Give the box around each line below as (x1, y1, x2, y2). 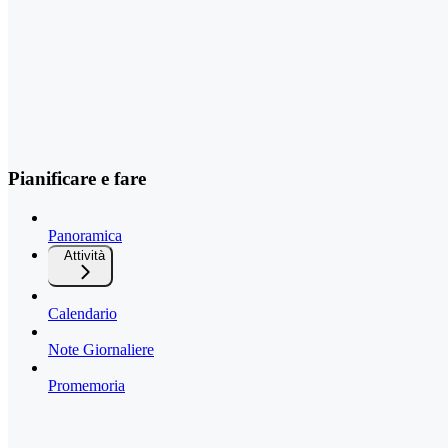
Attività (64, 248, 105, 264)
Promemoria (48, 377, 125, 395)
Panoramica (48, 227, 122, 245)
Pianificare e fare (8, 168, 146, 190)
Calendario (48, 305, 117, 323)
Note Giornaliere (48, 341, 154, 359)
